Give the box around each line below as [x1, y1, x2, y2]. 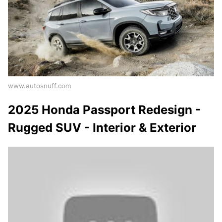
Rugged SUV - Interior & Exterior [8, 120, 196, 135]
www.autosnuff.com [8, 82, 71, 90]
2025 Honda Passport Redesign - [8, 103, 201, 117]
